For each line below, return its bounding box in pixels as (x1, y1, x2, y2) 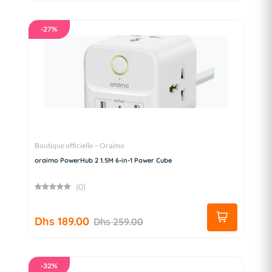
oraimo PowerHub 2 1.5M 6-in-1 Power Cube (35, 156, 172, 165)
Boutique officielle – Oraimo (35, 141, 124, 151)
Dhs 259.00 (93, 215, 143, 228)
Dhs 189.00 (35, 214, 89, 229)
